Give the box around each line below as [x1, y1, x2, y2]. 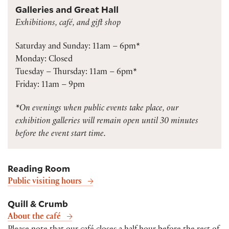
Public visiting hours [8, 178, 82, 187]
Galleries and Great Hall [15, 4, 119, 16]
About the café [8, 213, 61, 222]
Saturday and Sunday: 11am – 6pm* [15, 42, 140, 52]
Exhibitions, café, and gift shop [15, 19, 121, 28]
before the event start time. [15, 130, 106, 140]
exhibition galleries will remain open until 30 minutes [15, 118, 198, 127]
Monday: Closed [15, 55, 73, 64]
